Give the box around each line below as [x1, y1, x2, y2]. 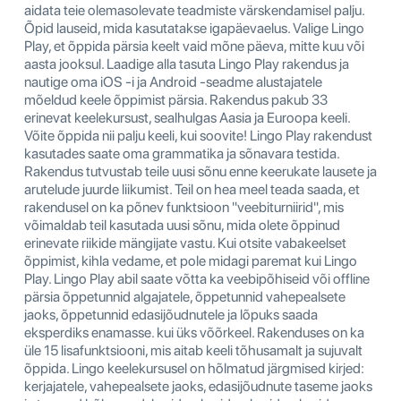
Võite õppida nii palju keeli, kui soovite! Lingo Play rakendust [24, 126, 372, 144]
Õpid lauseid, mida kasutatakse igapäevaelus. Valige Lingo [24, 19, 364, 37]
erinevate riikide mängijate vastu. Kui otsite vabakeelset [24, 234, 346, 252]
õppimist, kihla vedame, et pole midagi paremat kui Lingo [24, 252, 357, 269]
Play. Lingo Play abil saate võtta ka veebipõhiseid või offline [24, 269, 370, 287]
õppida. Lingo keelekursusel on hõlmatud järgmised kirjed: [24, 359, 364, 377]
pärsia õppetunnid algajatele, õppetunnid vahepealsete [24, 287, 346, 305]
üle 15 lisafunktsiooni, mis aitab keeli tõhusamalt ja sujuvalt [24, 341, 363, 359]
